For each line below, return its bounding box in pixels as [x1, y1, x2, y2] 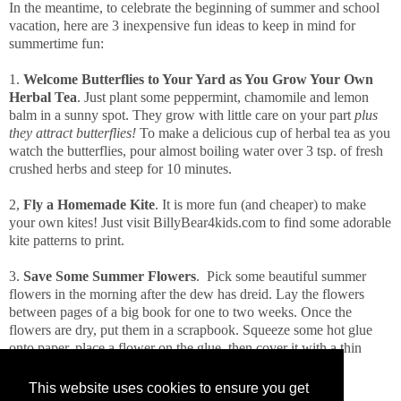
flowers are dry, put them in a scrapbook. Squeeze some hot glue [9, 322, 372, 338]
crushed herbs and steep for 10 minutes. [9, 161, 232, 177]
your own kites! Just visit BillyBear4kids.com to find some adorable [9, 215, 391, 231]
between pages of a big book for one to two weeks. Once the [9, 304, 352, 320]
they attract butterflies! [9, 125, 136, 141]
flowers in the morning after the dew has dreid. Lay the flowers [9, 286, 364, 303]
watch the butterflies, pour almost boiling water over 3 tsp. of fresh [9, 143, 383, 159]
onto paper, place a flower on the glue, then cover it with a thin [9, 340, 362, 356]
